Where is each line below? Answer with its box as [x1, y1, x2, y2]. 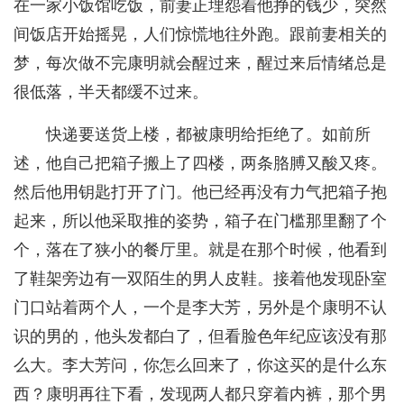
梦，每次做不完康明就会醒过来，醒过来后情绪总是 [14, 54, 387, 73]
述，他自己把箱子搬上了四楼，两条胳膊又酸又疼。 [14, 154, 387, 173]
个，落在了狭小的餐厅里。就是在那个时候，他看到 [14, 241, 387, 260]
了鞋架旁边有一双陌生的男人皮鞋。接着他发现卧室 [14, 270, 387, 289]
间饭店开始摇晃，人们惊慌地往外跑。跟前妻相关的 [14, 25, 387, 44]
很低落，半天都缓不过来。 [14, 83, 208, 102]
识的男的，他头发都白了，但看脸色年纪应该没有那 [14, 327, 387, 346]
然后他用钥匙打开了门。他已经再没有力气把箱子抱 [14, 183, 387, 202]
